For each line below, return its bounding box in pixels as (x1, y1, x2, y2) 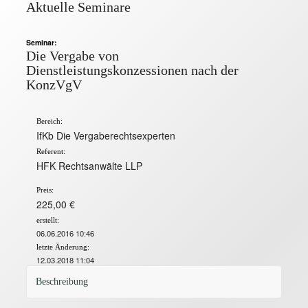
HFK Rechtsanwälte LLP (36, 158, 143, 173)
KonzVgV (26, 78, 82, 93)
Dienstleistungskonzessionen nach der (26, 63, 239, 78)
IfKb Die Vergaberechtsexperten (36, 128, 176, 142)
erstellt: (36, 216, 60, 224)
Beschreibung (36, 276, 89, 287)
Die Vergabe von (26, 49, 120, 64)
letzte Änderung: (36, 243, 90, 251)
